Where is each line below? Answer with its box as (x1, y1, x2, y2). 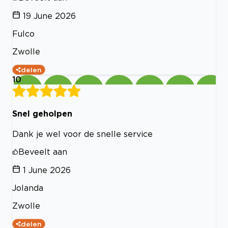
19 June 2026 (23, 11, 76, 20)
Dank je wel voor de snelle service (12, 129, 153, 139)
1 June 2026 (23, 165, 71, 175)
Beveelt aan (18, 147, 67, 157)
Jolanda (12, 183, 43, 193)
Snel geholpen (12, 108, 72, 118)
